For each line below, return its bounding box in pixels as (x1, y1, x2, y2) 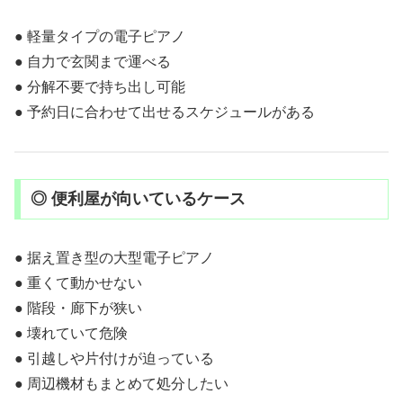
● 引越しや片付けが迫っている (14, 351, 214, 367)
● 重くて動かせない (14, 275, 142, 291)
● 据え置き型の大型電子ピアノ (14, 250, 214, 266)
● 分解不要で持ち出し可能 (14, 78, 185, 94)
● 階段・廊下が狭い (14, 300, 142, 317)
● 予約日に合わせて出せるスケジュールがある (14, 103, 315, 120)
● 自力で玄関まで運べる (14, 53, 171, 69)
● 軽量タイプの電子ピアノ (14, 28, 185, 44)
